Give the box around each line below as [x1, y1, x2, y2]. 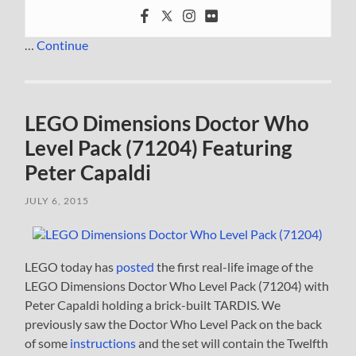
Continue [37, 37, 89, 52]
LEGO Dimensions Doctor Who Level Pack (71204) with [25, 277, 330, 293]
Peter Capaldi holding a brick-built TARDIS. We [25, 296, 281, 312]
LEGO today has [25, 258, 117, 274]
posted [116, 258, 155, 274]
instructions [70, 335, 137, 350]
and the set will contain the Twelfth [136, 335, 329, 350]
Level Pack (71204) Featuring [25, 134, 292, 161]
